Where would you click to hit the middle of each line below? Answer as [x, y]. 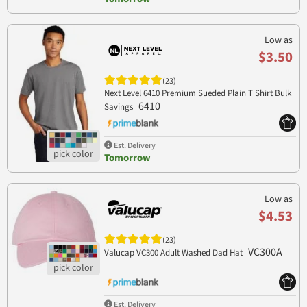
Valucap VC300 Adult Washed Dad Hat [174, 253]
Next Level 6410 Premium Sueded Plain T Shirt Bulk [197, 93]
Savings [119, 107]
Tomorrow [127, 158]
